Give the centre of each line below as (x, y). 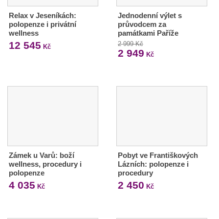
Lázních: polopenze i (153, 164)
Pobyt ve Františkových (158, 155)
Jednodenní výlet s (150, 15)
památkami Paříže (148, 33)
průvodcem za (142, 24)
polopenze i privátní (43, 24)
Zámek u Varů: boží (42, 155)
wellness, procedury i (45, 164)
